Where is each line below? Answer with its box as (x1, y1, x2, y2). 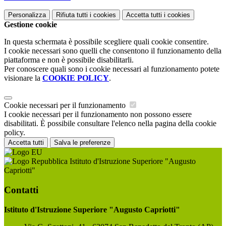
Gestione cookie (4, 20, 57, 29)
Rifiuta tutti (56, 11, 88, 19)
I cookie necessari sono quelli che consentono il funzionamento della (4, 46, 221, 55)
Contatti (4, 184, 38, 195)
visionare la (4, 74, 42, 83)
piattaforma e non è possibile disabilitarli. (4, 55, 134, 65)
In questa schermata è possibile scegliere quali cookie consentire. (4, 37, 209, 46)
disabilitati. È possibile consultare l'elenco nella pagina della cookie (4, 119, 216, 128)
